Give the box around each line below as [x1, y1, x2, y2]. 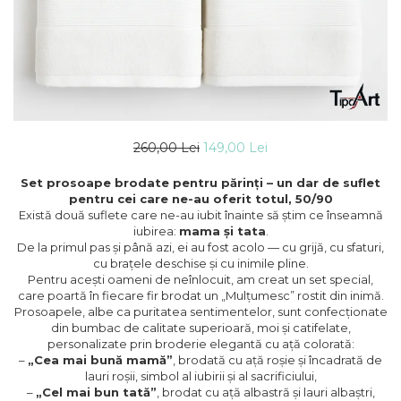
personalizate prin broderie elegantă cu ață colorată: [47, 337, 354, 351]
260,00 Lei [133, 140, 200, 156]
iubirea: [132, 224, 179, 238]
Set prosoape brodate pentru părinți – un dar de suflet [21, 175, 380, 190]
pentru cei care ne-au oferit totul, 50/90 [68, 192, 333, 206]
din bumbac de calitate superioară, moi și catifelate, [50, 320, 351, 335]
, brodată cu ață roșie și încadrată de [173, 353, 382, 367]
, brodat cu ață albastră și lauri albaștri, [156, 385, 375, 399]
